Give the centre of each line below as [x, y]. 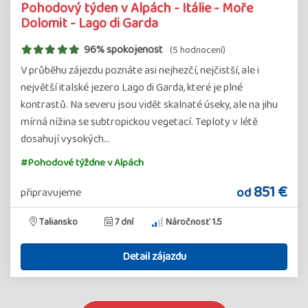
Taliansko [58, 222]
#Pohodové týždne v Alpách [82, 163]
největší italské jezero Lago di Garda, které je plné [132, 88]
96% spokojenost [123, 50]
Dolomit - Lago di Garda [89, 23]
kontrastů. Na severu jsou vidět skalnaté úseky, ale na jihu [149, 105]
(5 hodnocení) [197, 50]
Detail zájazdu [154, 257]
